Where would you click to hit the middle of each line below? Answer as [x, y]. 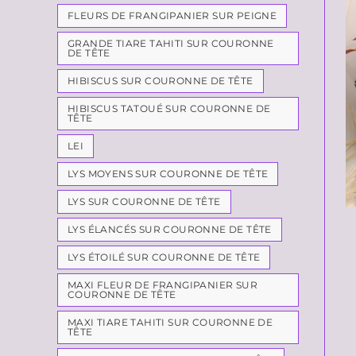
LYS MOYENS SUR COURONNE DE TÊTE [168, 174]
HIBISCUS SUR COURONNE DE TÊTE [161, 81]
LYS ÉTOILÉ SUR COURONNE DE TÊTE [164, 257]
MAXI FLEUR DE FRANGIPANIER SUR [163, 285]
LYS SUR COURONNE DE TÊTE [144, 201]
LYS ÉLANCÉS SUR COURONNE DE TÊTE [170, 229]
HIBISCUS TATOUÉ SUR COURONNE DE [169, 108]
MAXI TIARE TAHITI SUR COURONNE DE [170, 322]
